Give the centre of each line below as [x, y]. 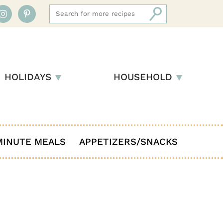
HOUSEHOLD [143, 77]
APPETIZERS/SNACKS [128, 142]
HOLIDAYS [28, 77]
